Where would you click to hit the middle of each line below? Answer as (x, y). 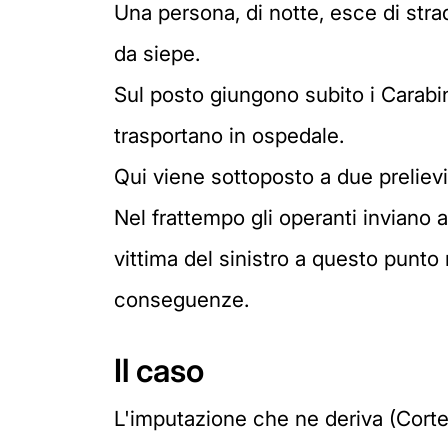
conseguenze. (181, 299)
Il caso (159, 370)
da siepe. (157, 53)
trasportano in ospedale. (229, 135)
